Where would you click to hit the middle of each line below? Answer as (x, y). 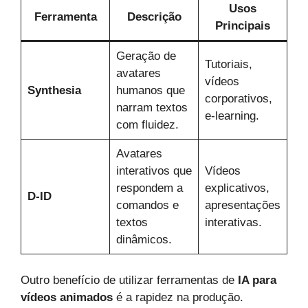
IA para (257, 280)
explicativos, (237, 188)
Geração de (146, 56)
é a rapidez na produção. (178, 298)
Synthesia (54, 90)
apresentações (242, 205)
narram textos (152, 107)
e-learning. (232, 115)
